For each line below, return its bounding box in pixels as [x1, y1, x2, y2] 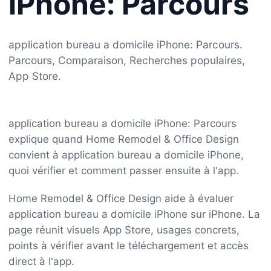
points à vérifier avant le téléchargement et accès [8, 239, 249, 252]
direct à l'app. [8, 255, 74, 267]
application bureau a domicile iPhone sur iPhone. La [8, 207, 260, 220]
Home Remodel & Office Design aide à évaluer [8, 192, 233, 204]
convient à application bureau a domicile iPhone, [8, 148, 244, 161]
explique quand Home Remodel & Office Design [8, 132, 239, 145]
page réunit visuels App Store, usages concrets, [8, 223, 240, 236]
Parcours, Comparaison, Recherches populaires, [8, 54, 245, 67]
